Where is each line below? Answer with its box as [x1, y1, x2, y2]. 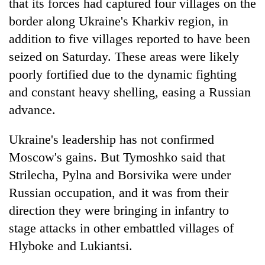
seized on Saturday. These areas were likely [9, 49, 239, 64]
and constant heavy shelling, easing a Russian [9, 84, 251, 99]
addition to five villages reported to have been [9, 31, 250, 46]
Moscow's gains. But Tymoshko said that [9, 149, 225, 164]
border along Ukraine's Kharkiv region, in [9, 13, 228, 28]
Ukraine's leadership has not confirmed [9, 131, 214, 147]
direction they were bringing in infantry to [9, 202, 229, 218]
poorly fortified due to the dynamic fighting [9, 66, 237, 82]
